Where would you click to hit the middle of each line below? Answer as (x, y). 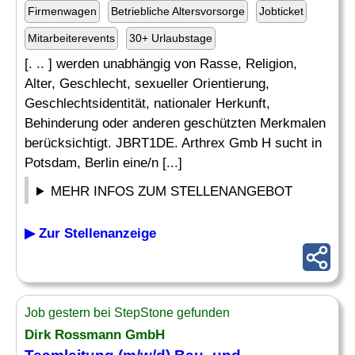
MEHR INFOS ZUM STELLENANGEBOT (172, 191)
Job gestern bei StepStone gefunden (127, 313)
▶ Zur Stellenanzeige (90, 233)
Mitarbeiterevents (71, 38)
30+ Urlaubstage (171, 38)
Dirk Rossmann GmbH (95, 335)
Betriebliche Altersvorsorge (178, 11)
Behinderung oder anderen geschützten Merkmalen (175, 123)
